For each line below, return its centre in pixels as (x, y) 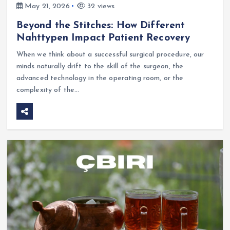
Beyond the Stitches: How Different (101, 25)
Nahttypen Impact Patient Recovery (103, 38)
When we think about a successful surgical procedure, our (110, 54)
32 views (100, 6)
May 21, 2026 (46, 6)
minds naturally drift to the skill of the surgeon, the (100, 66)
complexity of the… (48, 90)
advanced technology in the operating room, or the (100, 78)
